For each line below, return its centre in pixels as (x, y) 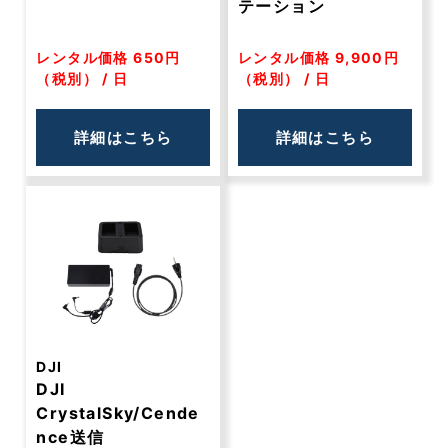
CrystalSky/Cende (118, 413)
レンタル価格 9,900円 (319, 57)
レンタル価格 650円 (108, 57)
